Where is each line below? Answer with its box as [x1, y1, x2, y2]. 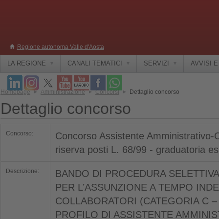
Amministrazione [41, 88, 85, 95]
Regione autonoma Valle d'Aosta [17, 44, 104, 50]
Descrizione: [6, 168, 41, 175]
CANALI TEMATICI [67, 60, 122, 67]
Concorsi [95, 88, 119, 95]
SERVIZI [144, 60, 169, 67]
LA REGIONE [7, 60, 46, 67]
